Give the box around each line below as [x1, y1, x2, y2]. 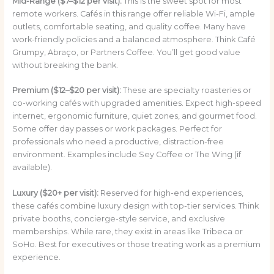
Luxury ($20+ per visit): [12, 188, 98, 198]
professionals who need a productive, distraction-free [12, 137, 224, 147]
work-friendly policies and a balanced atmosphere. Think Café [12, 35, 256, 45]
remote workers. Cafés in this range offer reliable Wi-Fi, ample [12, 9, 255, 19]
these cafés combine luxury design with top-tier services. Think [12, 201, 259, 210]
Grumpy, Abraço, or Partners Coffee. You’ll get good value [12, 48, 240, 57]
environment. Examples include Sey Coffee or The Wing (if [12, 150, 241, 160]
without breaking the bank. [12, 61, 118, 70]
